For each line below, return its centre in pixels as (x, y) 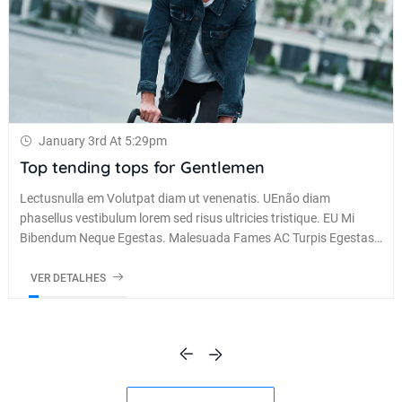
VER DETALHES (69, 278)
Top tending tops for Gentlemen (142, 167)
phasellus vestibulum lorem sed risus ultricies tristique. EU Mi (187, 218)
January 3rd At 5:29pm (102, 140)
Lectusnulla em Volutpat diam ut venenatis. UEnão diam (175, 198)
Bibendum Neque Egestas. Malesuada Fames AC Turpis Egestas (197, 237)
